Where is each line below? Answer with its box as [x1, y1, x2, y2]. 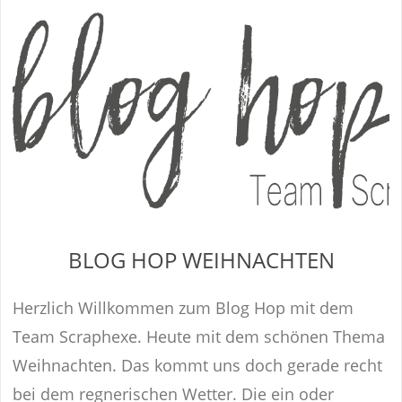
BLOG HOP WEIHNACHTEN [67, 244, 335, 275]
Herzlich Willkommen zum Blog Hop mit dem [13, 296, 354, 319]
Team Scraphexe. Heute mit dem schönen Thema [13, 325, 386, 347]
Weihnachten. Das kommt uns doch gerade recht [13, 354, 383, 376]
